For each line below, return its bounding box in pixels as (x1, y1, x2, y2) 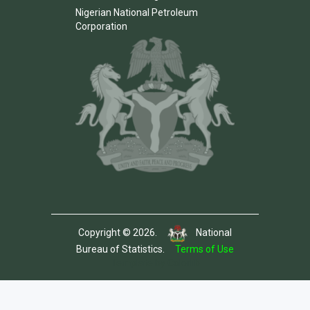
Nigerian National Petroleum (75, 6, 198, 18)
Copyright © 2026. (78, 226, 168, 238)
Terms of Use (175, 243, 234, 255)
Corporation (75, 20, 127, 32)
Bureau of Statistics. (76, 243, 175, 255)
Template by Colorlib (110, 257, 200, 268)
